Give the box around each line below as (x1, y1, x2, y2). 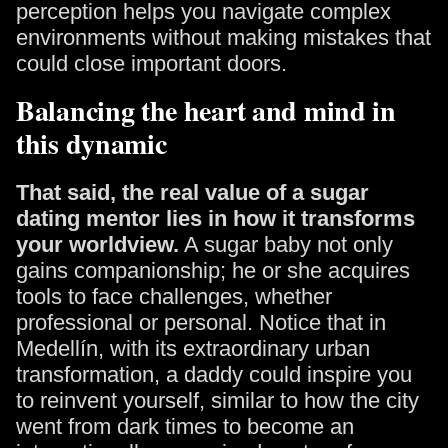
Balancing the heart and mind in (16, 90, 396, 131)
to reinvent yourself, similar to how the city (16, 388, 419, 413)
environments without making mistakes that (16, 25, 431, 50)
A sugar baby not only (179, 232, 393, 257)
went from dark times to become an (16, 414, 354, 439)
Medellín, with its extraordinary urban (16, 336, 370, 361)
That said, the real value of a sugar (16, 180, 369, 205)
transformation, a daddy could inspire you (16, 362, 412, 387)
